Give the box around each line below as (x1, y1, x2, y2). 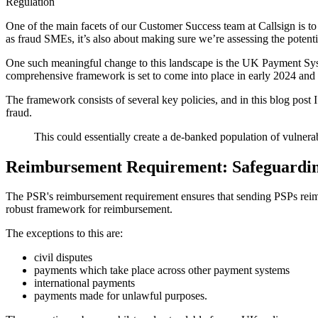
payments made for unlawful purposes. (34, 290, 207, 302)
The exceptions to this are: (6, 227, 123, 240)
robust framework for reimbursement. (6, 203, 172, 216)
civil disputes (34, 251, 92, 264)
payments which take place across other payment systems (34, 264, 290, 277)
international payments (34, 277, 135, 290)
